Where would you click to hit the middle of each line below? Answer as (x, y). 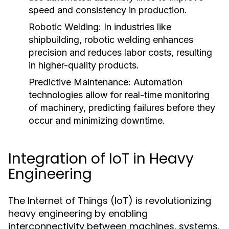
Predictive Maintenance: (80, 82)
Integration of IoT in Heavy (101, 159)
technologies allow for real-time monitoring (119, 95)
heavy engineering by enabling (78, 213)
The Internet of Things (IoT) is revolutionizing (110, 201)
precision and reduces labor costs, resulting (120, 52)
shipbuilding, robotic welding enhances (111, 40)
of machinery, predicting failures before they (122, 108)
